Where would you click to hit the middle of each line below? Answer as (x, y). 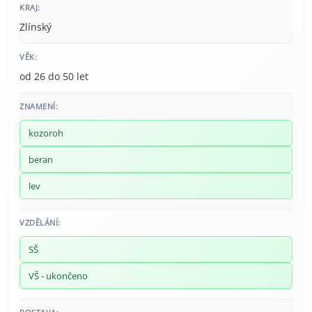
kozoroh (46, 133)
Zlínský (36, 27)
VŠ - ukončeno (58, 276)
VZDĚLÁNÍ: (40, 223)
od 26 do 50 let (54, 77)
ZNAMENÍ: (39, 107)
